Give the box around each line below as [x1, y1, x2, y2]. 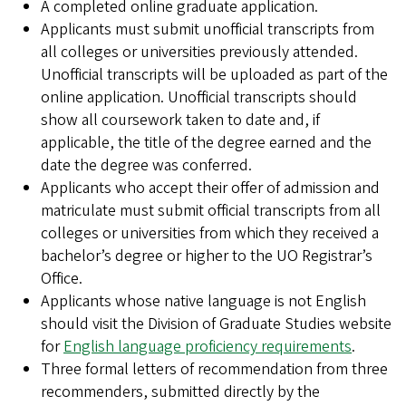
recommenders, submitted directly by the [41, 380, 320, 403]
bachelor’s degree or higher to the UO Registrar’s [41, 244, 372, 267]
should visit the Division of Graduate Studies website [41, 312, 391, 335]
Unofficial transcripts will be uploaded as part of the [41, 63, 388, 86]
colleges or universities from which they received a [41, 221, 379, 245]
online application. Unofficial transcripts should [41, 85, 357, 109]
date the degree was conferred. [41, 153, 252, 177]
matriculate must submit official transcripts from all [41, 198, 381, 222]
